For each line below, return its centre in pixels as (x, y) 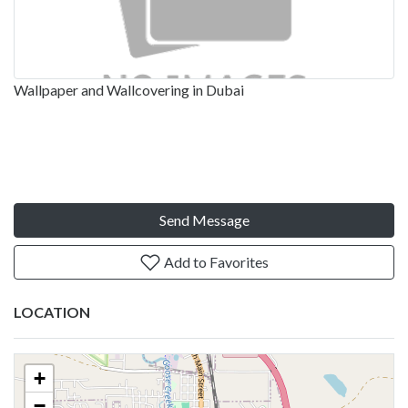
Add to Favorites (215, 261)
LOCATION (52, 311)
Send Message (204, 219)
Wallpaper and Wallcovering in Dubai (129, 89)
